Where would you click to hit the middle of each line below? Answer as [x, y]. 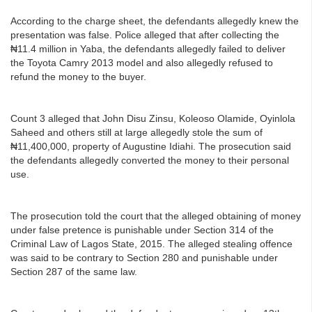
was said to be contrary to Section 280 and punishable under [144, 257]
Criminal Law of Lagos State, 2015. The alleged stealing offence [151, 243]
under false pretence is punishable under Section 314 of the [142, 229]
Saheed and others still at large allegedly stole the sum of [136, 132]
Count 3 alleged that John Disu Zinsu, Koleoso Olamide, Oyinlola [153, 118]
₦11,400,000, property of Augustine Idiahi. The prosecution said [151, 146]
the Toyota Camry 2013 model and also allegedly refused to [142, 62]
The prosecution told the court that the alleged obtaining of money [156, 216]
